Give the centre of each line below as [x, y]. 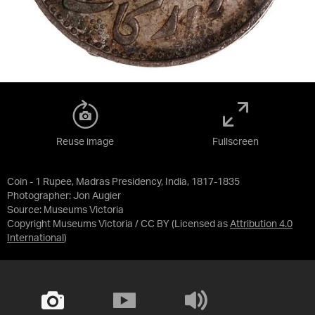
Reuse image [85, 142]
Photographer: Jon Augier [64, 196]
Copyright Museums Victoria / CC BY [88, 224]
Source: [25, 210]
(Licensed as [201, 224]
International [36, 238]
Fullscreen [236, 142]
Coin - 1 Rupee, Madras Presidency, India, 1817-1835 [123, 182]
